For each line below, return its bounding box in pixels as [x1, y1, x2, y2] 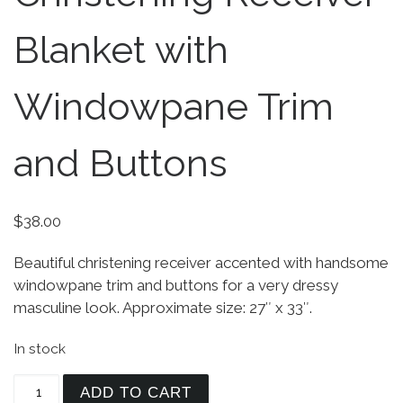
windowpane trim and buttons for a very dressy [13, 276, 338, 295]
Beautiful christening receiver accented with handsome [13, 254, 389, 273]
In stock [13, 339, 66, 357]
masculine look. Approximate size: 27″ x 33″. [13, 299, 312, 318]
